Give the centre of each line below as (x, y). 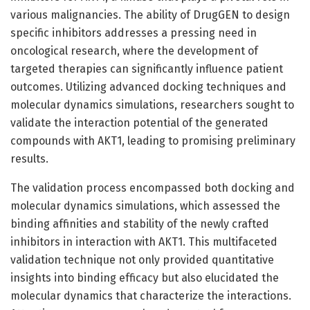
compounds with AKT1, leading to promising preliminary (153, 140)
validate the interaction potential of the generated (139, 122)
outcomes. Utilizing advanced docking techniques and (148, 86)
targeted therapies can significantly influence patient (147, 69)
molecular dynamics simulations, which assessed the (145, 206)
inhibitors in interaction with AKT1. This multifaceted (144, 241)
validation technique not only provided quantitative (142, 259)
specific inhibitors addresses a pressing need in (134, 33)
